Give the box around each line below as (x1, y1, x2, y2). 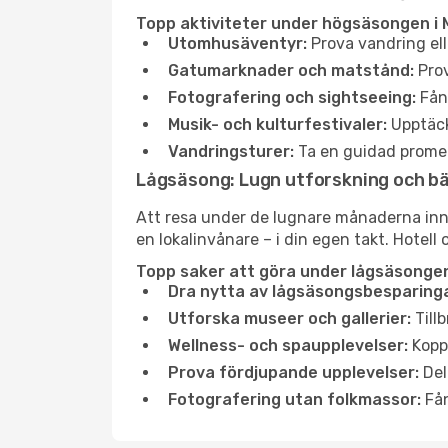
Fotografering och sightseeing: (168, 88, 416, 107)
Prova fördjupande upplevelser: (168, 363, 419, 382)
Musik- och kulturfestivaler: (168, 115, 387, 134)
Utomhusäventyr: (168, 34, 307, 53)
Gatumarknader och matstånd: (168, 61, 414, 80)
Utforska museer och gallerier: (168, 309, 411, 328)
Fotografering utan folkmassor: (168, 390, 421, 409)
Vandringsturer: (168, 142, 294, 161)
